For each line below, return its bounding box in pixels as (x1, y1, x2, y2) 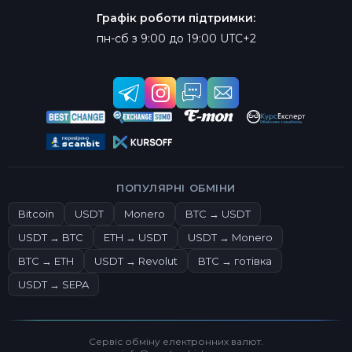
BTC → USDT (185, 207, 251, 220)
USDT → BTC (18, 231, 83, 244)
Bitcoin (18, 207, 54, 220)
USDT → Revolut (94, 255, 178, 267)
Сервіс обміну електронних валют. (89, 335, 263, 347)
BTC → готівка (198, 255, 272, 267)
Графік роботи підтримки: (97, 11, 255, 25)
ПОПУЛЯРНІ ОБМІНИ (116, 181, 236, 194)
